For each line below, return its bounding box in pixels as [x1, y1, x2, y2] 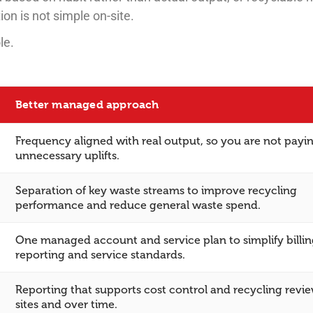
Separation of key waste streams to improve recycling [15, 184, 297, 198]
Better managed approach [15, 98, 159, 112]
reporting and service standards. [15, 248, 185, 262]
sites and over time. [15, 298, 117, 312]
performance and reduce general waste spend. [15, 198, 261, 212]
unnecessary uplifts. [15, 149, 119, 163]
